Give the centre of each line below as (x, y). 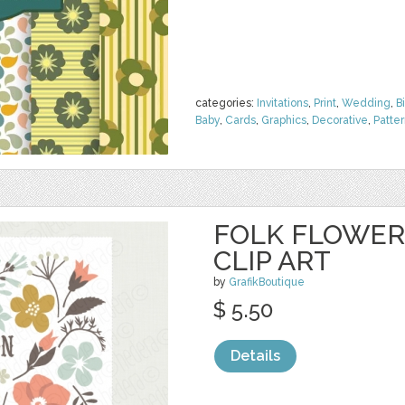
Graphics (284, 120)
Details (255, 356)
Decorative (340, 120)
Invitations (283, 103)
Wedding (366, 103)
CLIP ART (272, 261)
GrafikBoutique (267, 282)
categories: (226, 103)
